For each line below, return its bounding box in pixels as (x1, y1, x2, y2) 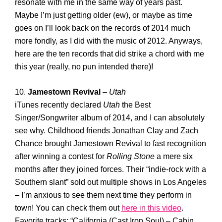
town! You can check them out (15, 204, 121, 212)
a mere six (155, 152, 193, 161)
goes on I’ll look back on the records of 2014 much (15, 24, 190, 32)
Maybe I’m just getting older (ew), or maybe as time (15, 11, 192, 19)
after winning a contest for (15, 152, 107, 161)
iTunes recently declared (15, 101, 103, 109)
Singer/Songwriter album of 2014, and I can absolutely (15, 113, 205, 122)
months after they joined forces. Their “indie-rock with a (15, 165, 206, 173)
